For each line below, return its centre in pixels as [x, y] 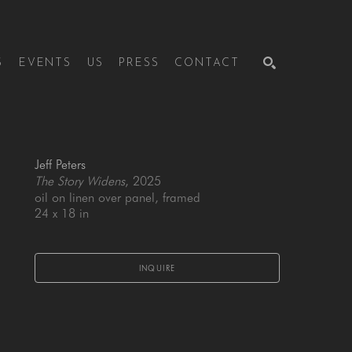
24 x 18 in [62, 213]
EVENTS [45, 63]
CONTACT [207, 63]
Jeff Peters [60, 165]
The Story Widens [80, 181]
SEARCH [251, 141]
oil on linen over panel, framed [117, 198]
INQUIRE [157, 268]
